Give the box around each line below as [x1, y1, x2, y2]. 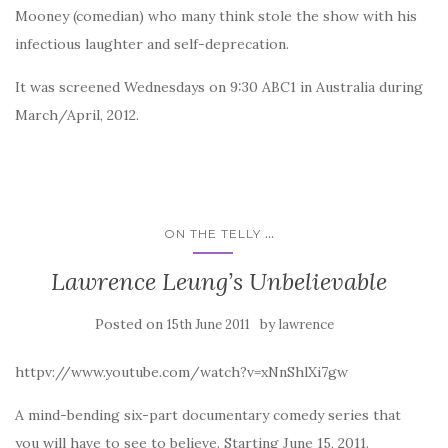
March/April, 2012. [15, 106, 139, 124]
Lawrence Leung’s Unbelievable [51, 266, 387, 297]
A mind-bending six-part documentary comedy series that [15, 406, 401, 424]
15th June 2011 [166, 316, 250, 333]
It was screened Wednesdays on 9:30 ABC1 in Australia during [15, 78, 423, 96]
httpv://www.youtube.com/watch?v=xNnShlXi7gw [15, 363, 348, 381]
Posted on [94, 315, 167, 333]
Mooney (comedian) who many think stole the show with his [15, 7, 417, 25]
